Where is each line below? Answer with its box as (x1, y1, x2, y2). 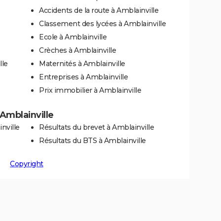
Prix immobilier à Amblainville (39, 86, 141, 95)
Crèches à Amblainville (39, 46, 116, 55)
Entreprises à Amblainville (39, 73, 128, 81)
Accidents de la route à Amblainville (39, 6, 158, 15)
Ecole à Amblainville (39, 33, 107, 41)
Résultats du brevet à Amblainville (39, 123, 154, 132)
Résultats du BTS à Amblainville (39, 136, 146, 145)
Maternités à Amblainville (39, 59, 125, 68)
